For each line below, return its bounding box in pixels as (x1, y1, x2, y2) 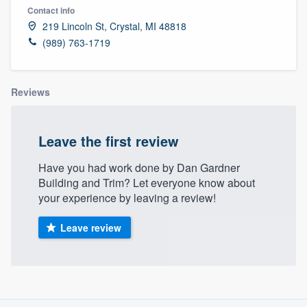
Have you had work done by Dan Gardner (38, 159, 240, 175)
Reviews (11, 84, 50, 99)
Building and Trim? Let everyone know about (38, 174, 255, 191)
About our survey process (83, 275, 224, 293)
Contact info (27, 3, 75, 16)
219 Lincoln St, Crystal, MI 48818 (42, 19, 186, 33)
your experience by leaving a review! (38, 189, 216, 206)
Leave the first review (38, 130, 179, 151)
